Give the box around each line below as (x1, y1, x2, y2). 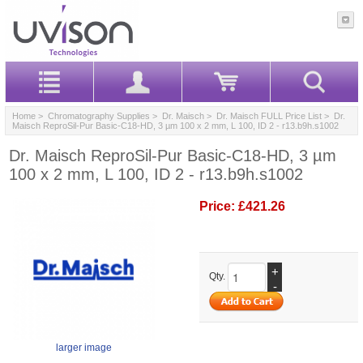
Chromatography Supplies (48, 110, 150, 121)
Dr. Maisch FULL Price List (216, 110, 322, 121)
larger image (56, 341, 112, 353)
